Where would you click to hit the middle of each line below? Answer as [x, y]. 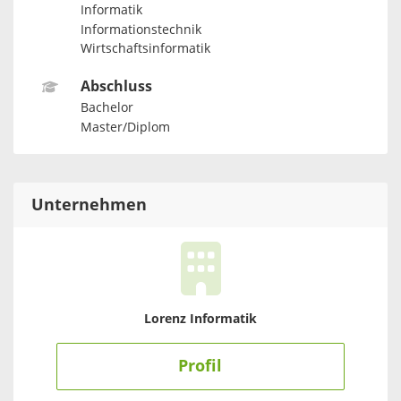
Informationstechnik [141, 30]
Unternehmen [89, 205]
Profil [200, 367]
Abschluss [116, 86]
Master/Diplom [125, 127]
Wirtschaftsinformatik [145, 49]
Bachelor [107, 108]
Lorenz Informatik [200, 320]
